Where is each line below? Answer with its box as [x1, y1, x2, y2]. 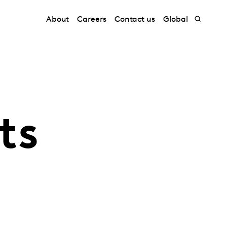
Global [163, 16, 188, 24]
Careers [77, 16, 106, 24]
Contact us [114, 16, 156, 24]
